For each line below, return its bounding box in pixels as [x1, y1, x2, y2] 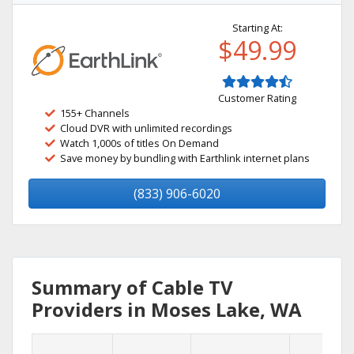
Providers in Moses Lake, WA [32, 296, 302, 322]
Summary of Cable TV [32, 274, 233, 300]
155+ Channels [60, 106, 130, 120]
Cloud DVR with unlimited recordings [60, 121, 232, 135]
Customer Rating [218, 91, 296, 105]
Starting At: [232, 21, 283, 35]
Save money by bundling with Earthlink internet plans [60, 151, 310, 165]
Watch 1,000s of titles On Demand [60, 136, 219, 150]
